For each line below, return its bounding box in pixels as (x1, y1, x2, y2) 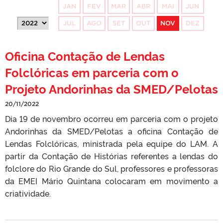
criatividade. (5, 188, 51, 199)
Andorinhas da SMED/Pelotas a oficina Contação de (5, 125, 218, 137)
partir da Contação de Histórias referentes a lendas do (5, 150, 218, 162)
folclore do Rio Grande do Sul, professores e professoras (5, 163, 218, 174)
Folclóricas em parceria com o (5, 64, 179, 81)
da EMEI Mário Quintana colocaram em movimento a (5, 175, 218, 187)
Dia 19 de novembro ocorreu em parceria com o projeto (5, 113, 218, 124)
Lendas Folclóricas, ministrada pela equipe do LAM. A (5, 138, 218, 149)
